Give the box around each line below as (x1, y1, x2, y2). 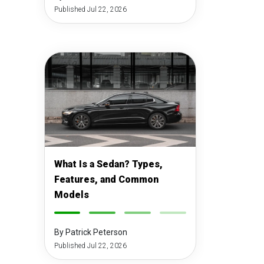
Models (54, 189, 89, 200)
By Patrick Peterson (54, 227, 127, 237)
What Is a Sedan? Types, (54, 159, 163, 170)
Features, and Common (54, 174, 159, 185)
